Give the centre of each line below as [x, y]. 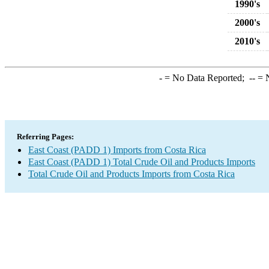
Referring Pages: [45, 137]
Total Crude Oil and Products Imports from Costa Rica [131, 174]
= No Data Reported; [205, 78]
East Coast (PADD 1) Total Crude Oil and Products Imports [142, 162]
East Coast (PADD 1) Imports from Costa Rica [117, 150]
